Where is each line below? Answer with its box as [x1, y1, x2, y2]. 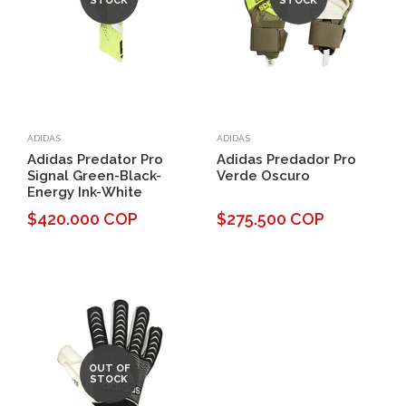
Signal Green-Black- [27, 167, 161, 184]
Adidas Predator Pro [27, 150, 163, 168]
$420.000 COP [27, 209, 138, 229]
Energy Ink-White [27, 183, 142, 200]
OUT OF [88, 362, 130, 374]
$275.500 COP [217, 209, 324, 229]
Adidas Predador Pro [217, 150, 356, 168]
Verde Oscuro [217, 167, 310, 184]
